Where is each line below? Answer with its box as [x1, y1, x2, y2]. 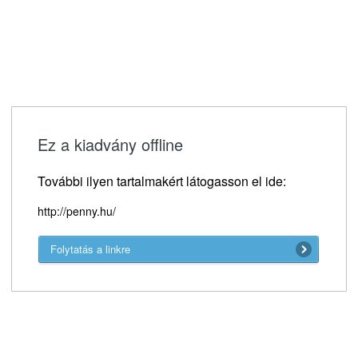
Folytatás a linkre [50, 241, 130, 257]
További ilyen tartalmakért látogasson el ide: [38, 171, 286, 190]
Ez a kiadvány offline [38, 132, 183, 156]
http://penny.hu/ [38, 202, 116, 219]
